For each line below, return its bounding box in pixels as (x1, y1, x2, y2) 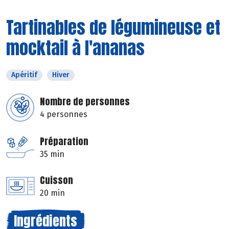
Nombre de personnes (40, 94, 130, 108)
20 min (40, 188, 65, 198)
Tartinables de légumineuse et (6, 14, 220, 40)
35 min (40, 149, 64, 159)
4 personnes (40, 109, 87, 119)
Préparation (40, 134, 88, 148)
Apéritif (11, 70, 37, 79)
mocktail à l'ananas (6, 34, 145, 61)
